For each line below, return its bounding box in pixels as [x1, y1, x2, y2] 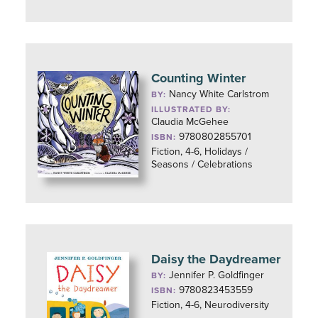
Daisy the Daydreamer [151, 251, 281, 267]
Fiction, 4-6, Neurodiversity [151, 299, 270, 311]
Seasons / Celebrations [151, 158, 253, 170]
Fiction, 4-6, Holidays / [151, 146, 248, 158]
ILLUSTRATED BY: [151, 104, 231, 114]
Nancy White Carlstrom [169, 88, 270, 100]
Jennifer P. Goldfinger [169, 269, 265, 281]
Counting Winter [151, 70, 246, 86]
